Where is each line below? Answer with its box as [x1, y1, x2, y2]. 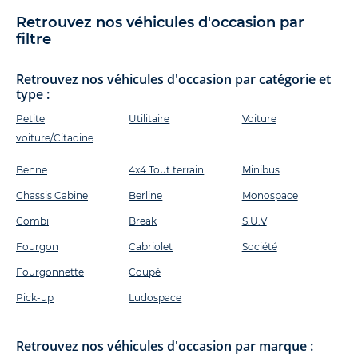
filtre [16, 30, 51, 49]
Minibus [241, 164, 280, 177]
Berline [129, 189, 163, 202]
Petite [16, 113, 45, 125]
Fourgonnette [16, 266, 84, 279]
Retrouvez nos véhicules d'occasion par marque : [16, 337, 313, 356]
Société [241, 241, 277, 253]
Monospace [241, 189, 298, 202]
